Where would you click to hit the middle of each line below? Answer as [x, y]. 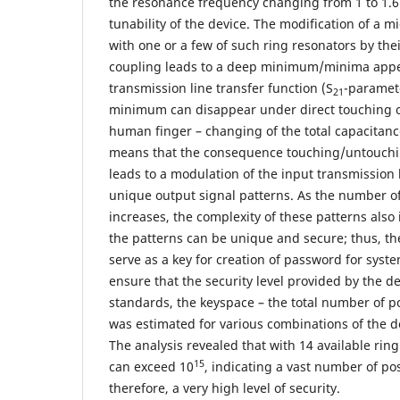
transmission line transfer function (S [221, 88]
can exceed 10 [151, 367]
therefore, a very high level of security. [225, 388]
